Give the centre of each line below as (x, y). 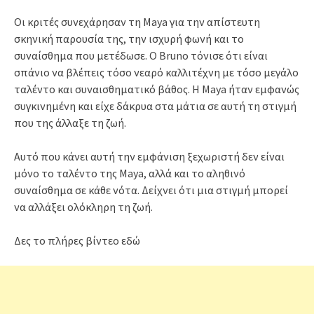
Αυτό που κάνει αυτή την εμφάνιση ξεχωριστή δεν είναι (149, 157)
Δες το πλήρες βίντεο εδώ (77, 241)
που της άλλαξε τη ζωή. (70, 123)
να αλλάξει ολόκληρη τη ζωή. (83, 207)
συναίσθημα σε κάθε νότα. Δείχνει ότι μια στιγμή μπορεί (151, 190)
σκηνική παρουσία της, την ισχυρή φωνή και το (129, 39)
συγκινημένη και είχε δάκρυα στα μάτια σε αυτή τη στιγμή (155, 106)
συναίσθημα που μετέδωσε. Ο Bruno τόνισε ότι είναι (141, 56)
